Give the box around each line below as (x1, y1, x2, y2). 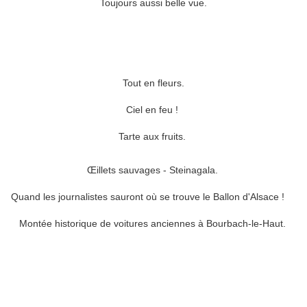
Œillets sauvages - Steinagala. (86, 164, 221, 176)
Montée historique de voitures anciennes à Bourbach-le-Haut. (19, 218, 288, 230)
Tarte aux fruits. (119, 131, 188, 143)
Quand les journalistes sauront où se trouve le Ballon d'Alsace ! (11, 191, 287, 203)
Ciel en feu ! (126, 104, 181, 116)
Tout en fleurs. (123, 77, 184, 89)
